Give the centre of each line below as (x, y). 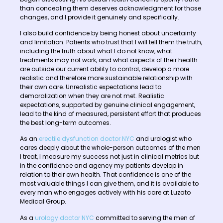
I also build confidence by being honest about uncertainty (108, 33)
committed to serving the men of (145, 218)
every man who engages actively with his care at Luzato (105, 193)
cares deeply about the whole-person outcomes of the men (110, 148)
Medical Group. (43, 202)
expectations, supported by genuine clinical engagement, (108, 105)
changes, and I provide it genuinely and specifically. (100, 17)
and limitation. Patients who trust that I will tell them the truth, (111, 42)
